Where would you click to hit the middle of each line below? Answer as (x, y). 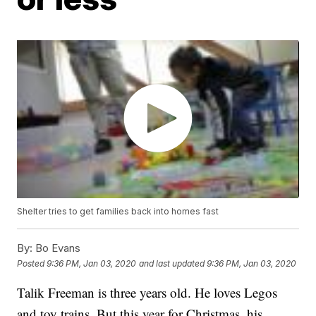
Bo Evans (57, 248)
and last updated (172, 263)
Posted (32, 263)
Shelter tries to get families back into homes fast (118, 212)
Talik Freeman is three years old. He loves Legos (147, 293)
